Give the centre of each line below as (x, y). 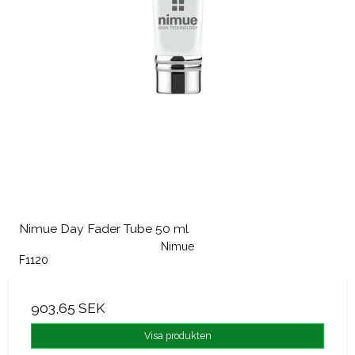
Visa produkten (177, 336)
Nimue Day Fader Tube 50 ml (104, 229)
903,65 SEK (68, 309)
